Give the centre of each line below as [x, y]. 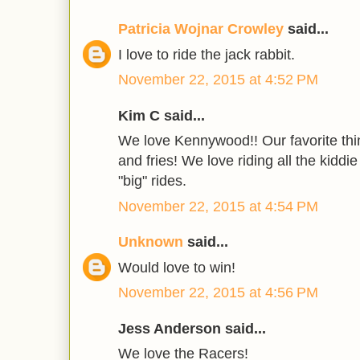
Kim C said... [162, 115]
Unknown [151, 242]
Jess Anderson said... [192, 328]
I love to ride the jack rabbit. [207, 54]
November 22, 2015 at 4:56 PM [218, 293]
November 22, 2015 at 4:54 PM [218, 206]
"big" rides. [152, 181]
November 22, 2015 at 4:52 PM [218, 80]
